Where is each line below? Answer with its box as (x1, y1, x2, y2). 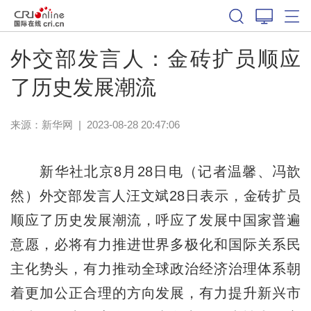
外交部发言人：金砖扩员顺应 (10, 47, 301, 70)
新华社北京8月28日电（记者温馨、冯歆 (10, 163, 301, 179)
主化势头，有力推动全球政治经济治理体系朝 (10, 260, 301, 276)
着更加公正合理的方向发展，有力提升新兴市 (10, 285, 301, 301)
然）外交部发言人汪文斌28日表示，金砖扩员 (10, 187, 301, 203)
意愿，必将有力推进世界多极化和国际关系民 (10, 236, 301, 252)
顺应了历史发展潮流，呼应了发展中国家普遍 (10, 212, 301, 228)
